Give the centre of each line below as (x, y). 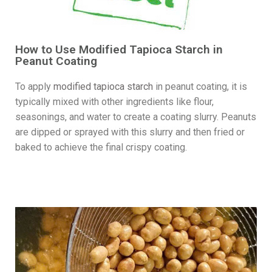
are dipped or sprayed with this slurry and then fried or (130, 132)
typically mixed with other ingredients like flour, (114, 101)
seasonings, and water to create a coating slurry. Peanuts (136, 117)
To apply (34, 86)
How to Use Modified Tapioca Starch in (119, 49)
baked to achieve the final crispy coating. (101, 147)
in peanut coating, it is (200, 86)
